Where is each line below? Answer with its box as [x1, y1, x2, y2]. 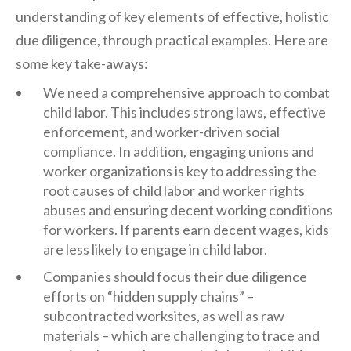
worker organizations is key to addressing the [43, 162, 317, 179]
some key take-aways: [16, 55, 148, 72]
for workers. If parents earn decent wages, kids [43, 221, 329, 238]
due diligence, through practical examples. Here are [16, 31, 328, 49]
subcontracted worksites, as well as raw [43, 307, 284, 324]
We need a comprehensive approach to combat [43, 84, 330, 101]
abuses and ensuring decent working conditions [43, 201, 333, 219]
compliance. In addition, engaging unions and [43, 143, 314, 160]
